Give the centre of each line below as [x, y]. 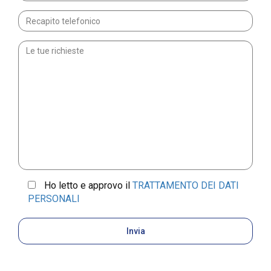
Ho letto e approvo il [88, 186]
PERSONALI [54, 199]
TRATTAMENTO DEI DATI [186, 186]
